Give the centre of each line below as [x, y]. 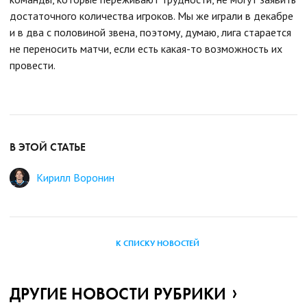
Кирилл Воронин [75, 177]
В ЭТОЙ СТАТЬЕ [48, 147]
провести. [33, 65]
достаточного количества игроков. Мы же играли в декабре [151, 16]
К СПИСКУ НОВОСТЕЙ [158, 243]
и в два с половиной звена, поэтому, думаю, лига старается [150, 32]
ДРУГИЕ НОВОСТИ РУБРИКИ [118, 294]
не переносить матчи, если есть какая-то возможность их [146, 49]
